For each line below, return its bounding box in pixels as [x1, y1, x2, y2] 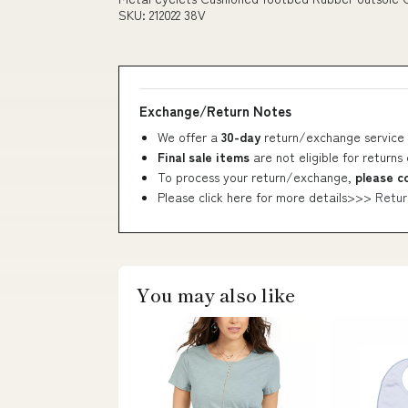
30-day [221, 127, 264, 146]
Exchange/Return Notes [139, 101, 291, 120]
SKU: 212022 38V [118, 5, 206, 24]
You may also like [137, 281, 295, 308]
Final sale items [158, 148, 250, 166]
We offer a [158, 127, 221, 146]
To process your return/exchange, [158, 168, 355, 186]
